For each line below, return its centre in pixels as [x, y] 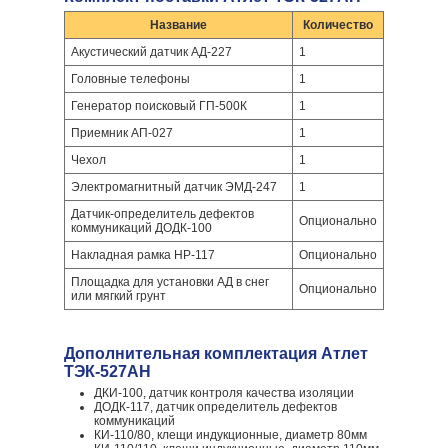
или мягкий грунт [118, 296]
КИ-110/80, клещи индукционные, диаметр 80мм [230, 435]
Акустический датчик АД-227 [151, 52]
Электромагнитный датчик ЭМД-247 [174, 187]
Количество [338, 25]
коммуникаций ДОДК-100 [141, 228]
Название [178, 25]
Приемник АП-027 [122, 133]
